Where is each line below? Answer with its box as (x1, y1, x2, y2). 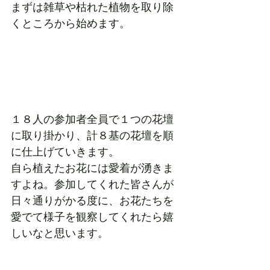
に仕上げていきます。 (11, 146, 119, 159)
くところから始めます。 (11, 17, 130, 30)
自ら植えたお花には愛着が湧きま (11, 162, 174, 175)
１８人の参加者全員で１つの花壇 (11, 113, 174, 126)
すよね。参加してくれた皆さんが (11, 178, 174, 191)
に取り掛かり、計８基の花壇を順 (11, 130, 174, 142)
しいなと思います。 (11, 227, 108, 240)
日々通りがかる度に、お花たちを (11, 195, 174, 207)
